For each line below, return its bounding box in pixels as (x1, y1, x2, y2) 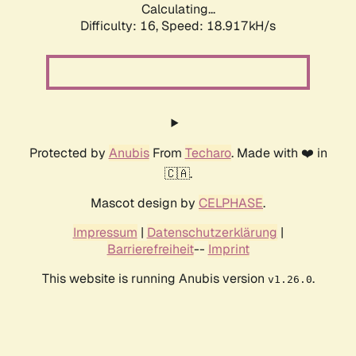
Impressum (72, 224, 137, 242)
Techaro (184, 145, 231, 162)
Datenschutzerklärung (146, 224, 277, 242)
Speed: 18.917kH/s (161, 17, 276, 35)
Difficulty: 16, (80, 17, 161, 35)
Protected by (29, 145, 109, 162)
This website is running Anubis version (41, 270, 268, 288)
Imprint (207, 241, 250, 258)
